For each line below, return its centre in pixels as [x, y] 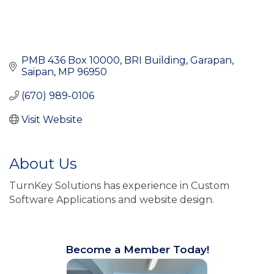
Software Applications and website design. [112, 199]
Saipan [38, 72]
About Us [43, 163]
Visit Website [52, 119]
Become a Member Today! [137, 249]
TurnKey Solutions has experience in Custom [119, 185]
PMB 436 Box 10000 [71, 60]
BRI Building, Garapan [178, 60]
